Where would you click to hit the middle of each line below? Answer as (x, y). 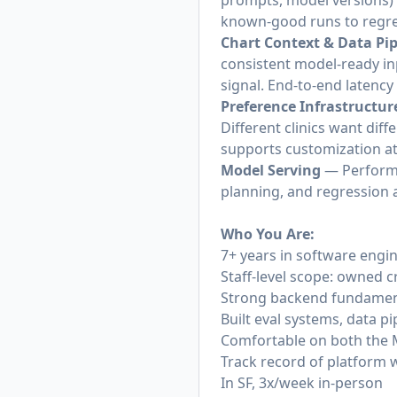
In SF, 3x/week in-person (302, 383)
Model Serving (271, 170)
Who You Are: (268, 234)
